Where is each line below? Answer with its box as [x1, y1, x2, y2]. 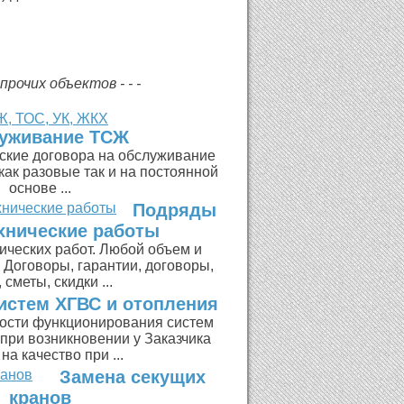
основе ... [8, 180, 71, 196]
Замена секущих [59, 367, 206, 387]
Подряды [132, 200, 216, 220]
